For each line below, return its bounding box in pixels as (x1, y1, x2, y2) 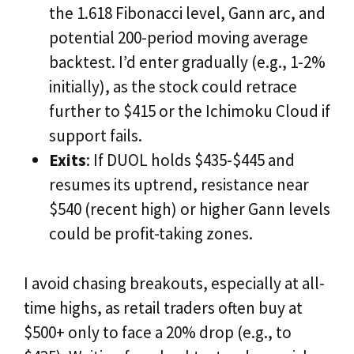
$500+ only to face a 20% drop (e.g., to (24, 321, 292, 343)
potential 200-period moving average (48, 27, 308, 49)
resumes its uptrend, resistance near (48, 174, 309, 196)
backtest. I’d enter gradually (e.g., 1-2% (48, 51, 326, 73)
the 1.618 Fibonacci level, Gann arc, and (48, 2, 326, 24)
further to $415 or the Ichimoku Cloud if (48, 100, 330, 122)
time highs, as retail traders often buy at (24, 296, 303, 318)
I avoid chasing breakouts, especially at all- (24, 272, 325, 294)
